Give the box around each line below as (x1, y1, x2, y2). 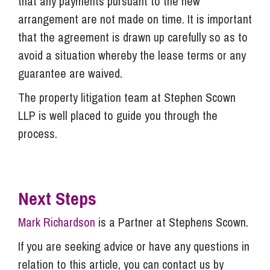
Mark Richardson (18, 213, 95, 230)
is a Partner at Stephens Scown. (95, 213, 248, 230)
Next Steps (18, 186, 96, 210)
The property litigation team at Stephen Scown (18, 89, 236, 105)
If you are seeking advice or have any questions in (18, 237, 250, 254)
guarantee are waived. (18, 64, 125, 81)
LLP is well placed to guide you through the (18, 107, 218, 124)
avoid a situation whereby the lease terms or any (18, 46, 246, 63)
